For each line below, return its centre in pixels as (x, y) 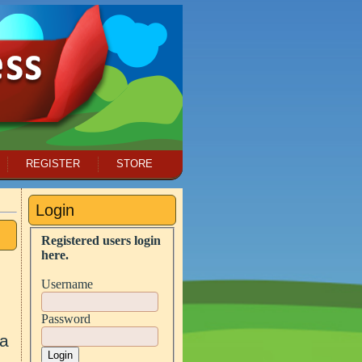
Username (67, 284)
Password (66, 318)
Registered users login (101, 240)
